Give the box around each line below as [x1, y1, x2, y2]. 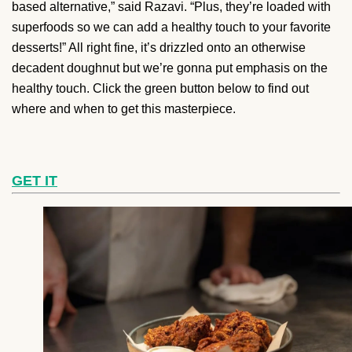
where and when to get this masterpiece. [12, 102, 236, 116]
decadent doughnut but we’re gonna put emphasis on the [12, 61, 328, 75]
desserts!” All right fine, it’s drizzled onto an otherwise [12, 41, 306, 55]
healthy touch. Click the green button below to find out [12, 82, 309, 96]
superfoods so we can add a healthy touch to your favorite [12, 20, 331, 35]
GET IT [12, 173, 57, 189]
